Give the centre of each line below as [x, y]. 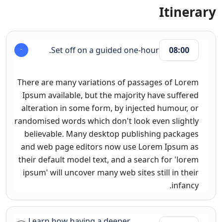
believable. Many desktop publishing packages [111, 134]
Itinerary [188, 12]
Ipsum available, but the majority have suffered [111, 95]
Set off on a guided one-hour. [105, 50]
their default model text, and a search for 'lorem [109, 159]
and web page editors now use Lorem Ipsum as [110, 146]
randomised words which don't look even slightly [107, 121]
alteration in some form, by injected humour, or [110, 108]
